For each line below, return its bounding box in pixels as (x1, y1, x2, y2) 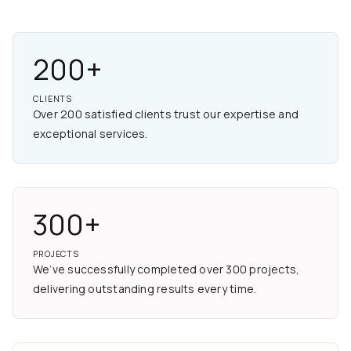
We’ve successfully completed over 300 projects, (33, 261, 300, 277)
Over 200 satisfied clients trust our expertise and (33, 106, 299, 121)
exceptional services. (33, 125, 148, 141)
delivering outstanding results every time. (33, 280, 257, 296)
